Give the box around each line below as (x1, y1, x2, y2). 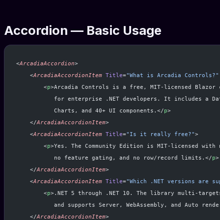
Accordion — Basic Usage (4, 23, 162, 38)
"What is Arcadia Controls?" (126, 72, 219, 79)
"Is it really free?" (126, 131, 195, 138)
